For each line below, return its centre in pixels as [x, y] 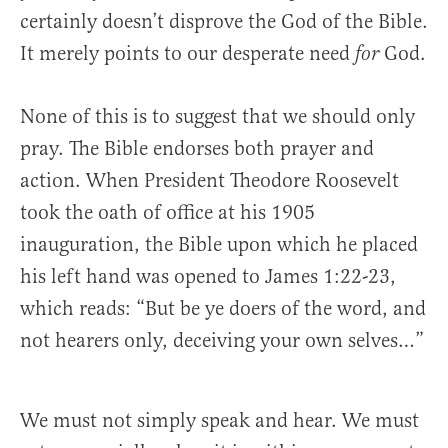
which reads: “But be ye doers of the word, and [223, 309]
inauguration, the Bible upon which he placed [219, 245]
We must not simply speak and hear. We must [219, 421]
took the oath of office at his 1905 [167, 213]
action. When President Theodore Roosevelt [209, 181]
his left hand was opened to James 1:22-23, [208, 277]
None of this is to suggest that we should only [217, 117]
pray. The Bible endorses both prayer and [197, 149]
